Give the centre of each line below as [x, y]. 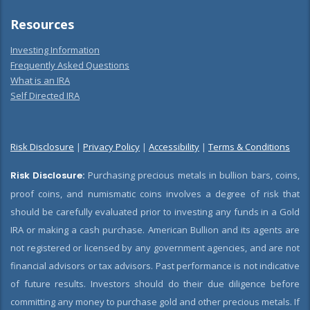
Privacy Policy [111, 147]
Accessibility [174, 147]
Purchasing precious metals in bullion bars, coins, [192, 175]
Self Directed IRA [45, 95]
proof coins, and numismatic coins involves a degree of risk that [155, 194]
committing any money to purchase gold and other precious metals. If [155, 302]
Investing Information [55, 50]
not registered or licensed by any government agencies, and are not [155, 248]
